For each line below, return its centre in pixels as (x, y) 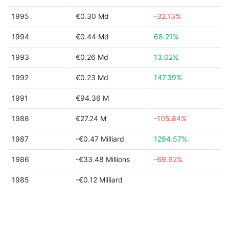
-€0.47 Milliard (100, 139)
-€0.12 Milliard (99, 180)
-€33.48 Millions (103, 159)
